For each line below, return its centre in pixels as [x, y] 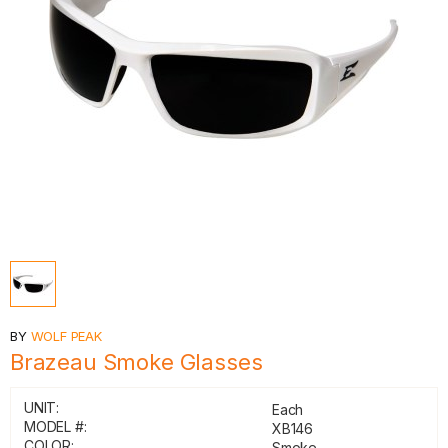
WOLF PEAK [66, 336]
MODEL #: [55, 426]
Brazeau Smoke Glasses [136, 362]
